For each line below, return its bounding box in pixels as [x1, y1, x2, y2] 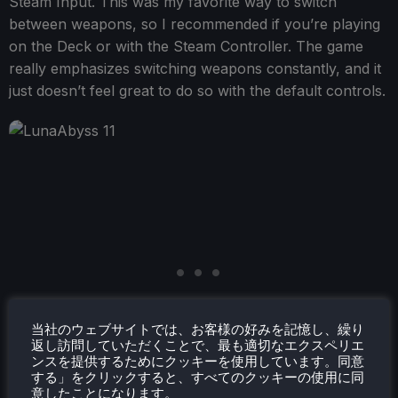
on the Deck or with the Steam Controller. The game [9, 36, 363, 55]
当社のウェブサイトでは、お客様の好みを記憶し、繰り [31, 321, 364, 338]
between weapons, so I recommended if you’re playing [9, 14, 380, 33]
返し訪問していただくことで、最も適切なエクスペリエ [31, 337, 364, 354]
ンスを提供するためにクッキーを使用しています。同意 [31, 353, 364, 370]
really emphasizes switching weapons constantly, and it [9, 59, 381, 77]
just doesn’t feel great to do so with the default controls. [9, 81, 386, 99]
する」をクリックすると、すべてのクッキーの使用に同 [31, 369, 364, 386]
